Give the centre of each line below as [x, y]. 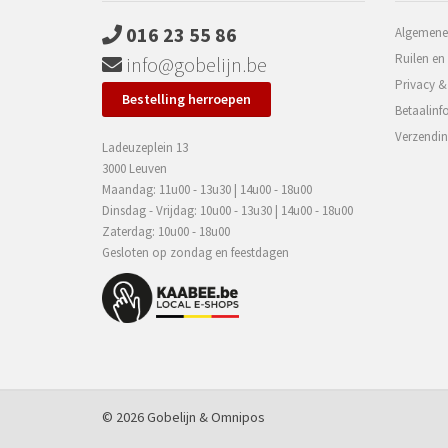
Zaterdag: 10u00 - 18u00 [166, 231]
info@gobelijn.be [194, 64]
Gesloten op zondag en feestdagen [195, 252]
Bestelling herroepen [186, 99]
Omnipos [238, 417]
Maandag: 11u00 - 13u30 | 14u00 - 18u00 [207, 189]
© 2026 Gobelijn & [156, 417]
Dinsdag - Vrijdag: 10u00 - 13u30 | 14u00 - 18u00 [227, 210]
